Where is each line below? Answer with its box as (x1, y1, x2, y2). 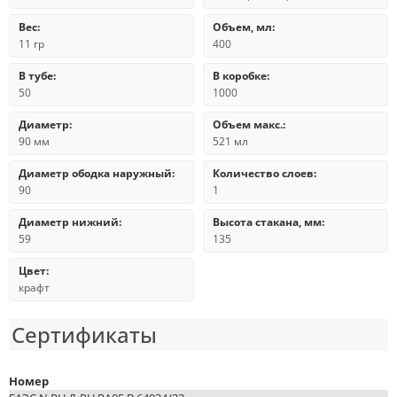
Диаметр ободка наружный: (19, 166, 175, 181)
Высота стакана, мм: (213, 214, 324, 230)
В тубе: (19, 68, 56, 83)
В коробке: (213, 68, 269, 83)
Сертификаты (12, 320, 157, 349)
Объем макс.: (213, 117, 285, 132)
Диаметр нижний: (19, 214, 121, 230)
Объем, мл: (213, 19, 275, 35)
